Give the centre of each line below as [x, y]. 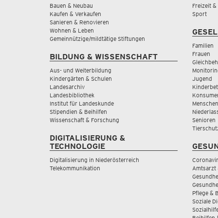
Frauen [201, 54]
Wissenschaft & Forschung [84, 120]
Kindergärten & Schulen [81, 79]
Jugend [202, 79]
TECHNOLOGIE [77, 146]
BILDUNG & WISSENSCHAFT [104, 57]
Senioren [204, 120]
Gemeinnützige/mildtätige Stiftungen [97, 39]
